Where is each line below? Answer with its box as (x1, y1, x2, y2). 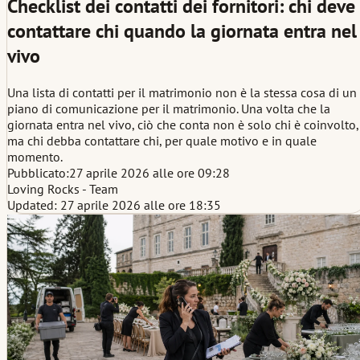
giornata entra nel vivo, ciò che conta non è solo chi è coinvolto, (7, 116, 358, 133)
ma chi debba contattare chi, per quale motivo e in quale (7, 132, 317, 149)
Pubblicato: (7, 164, 69, 181)
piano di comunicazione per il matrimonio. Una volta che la (7, 100, 330, 117)
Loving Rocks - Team (7, 180, 118, 197)
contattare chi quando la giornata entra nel (7, 18, 357, 43)
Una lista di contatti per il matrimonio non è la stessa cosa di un (7, 84, 357, 100)
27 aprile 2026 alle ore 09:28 (69, 164, 230, 181)
